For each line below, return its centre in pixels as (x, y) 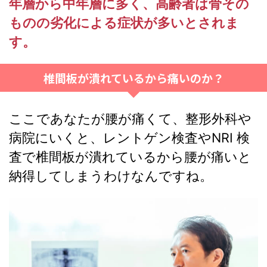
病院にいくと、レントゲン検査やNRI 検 (129, 137)
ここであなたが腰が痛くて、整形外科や (130, 118)
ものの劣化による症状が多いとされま (124, 22)
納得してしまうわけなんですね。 (111, 176)
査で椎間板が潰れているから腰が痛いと (130, 156)
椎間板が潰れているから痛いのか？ (133, 77)
